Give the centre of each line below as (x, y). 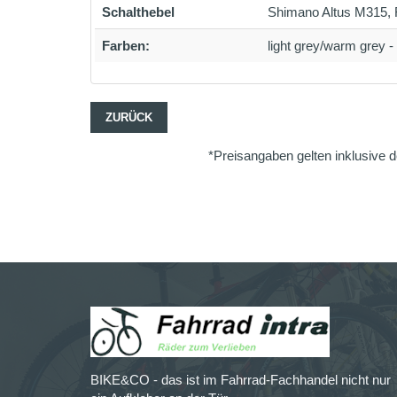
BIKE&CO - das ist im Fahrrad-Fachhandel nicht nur (241, 380)
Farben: (126, 46)
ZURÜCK (129, 117)
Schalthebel (138, 12)
